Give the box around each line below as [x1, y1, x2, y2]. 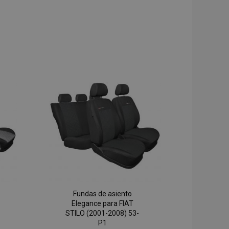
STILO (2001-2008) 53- [65, 209, 140, 218]
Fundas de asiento [73, 190, 132, 198]
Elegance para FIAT [71, 199, 133, 208]
